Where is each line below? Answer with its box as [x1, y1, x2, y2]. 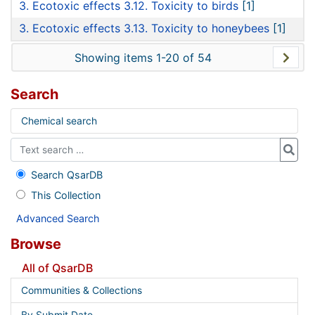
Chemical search [20, 115, 97, 127]
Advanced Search [16, 212, 100, 225]
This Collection [30, 189, 101, 202]
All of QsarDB [22, 261, 93, 276]
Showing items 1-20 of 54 [74, 50, 212, 65]
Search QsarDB [30, 169, 103, 181]
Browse [11, 236, 61, 253]
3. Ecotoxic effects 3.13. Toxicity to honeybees [19, 21, 269, 36]
